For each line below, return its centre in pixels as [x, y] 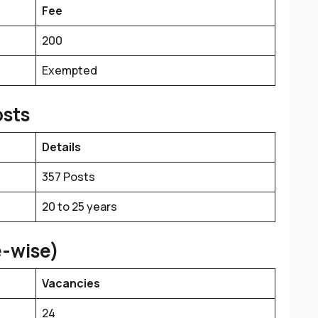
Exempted [70, 70]
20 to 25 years [79, 207]
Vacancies [71, 283]
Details [61, 147]
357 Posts [68, 177]
